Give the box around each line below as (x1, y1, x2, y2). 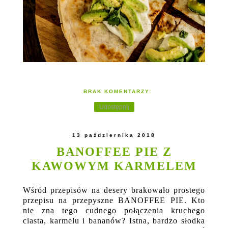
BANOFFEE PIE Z (56, 145, 172, 159)
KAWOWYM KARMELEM (31, 159, 197, 173)
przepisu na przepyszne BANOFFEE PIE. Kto (23, 196, 205, 205)
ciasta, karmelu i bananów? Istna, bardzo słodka (23, 216, 205, 225)
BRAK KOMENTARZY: (83, 89, 152, 95)
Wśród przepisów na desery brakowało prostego (23, 186, 205, 195)
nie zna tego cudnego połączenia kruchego (23, 206, 205, 215)
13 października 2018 (72, 132, 156, 138)
